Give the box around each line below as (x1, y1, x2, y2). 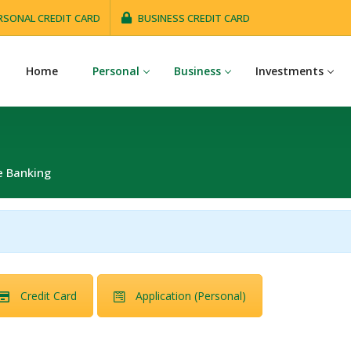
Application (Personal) (136, 288, 246, 303)
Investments (255, 63, 324, 78)
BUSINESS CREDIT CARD (138, 10, 250, 25)
